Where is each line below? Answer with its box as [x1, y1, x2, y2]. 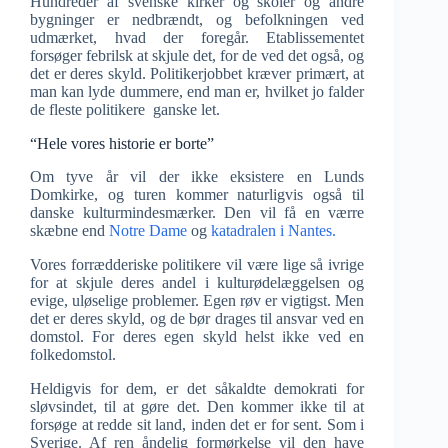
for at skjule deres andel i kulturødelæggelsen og [30, 274, 365, 292]
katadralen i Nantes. [211, 222, 336, 240]
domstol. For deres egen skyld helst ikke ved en [30, 328, 365, 346]
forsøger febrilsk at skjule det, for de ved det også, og [30, 47, 365, 65]
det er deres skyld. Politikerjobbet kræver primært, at [30, 65, 365, 83]
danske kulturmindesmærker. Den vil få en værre [30, 204, 365, 222]
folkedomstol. [30, 346, 116, 364]
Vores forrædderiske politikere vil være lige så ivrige [30, 256, 365, 274]
